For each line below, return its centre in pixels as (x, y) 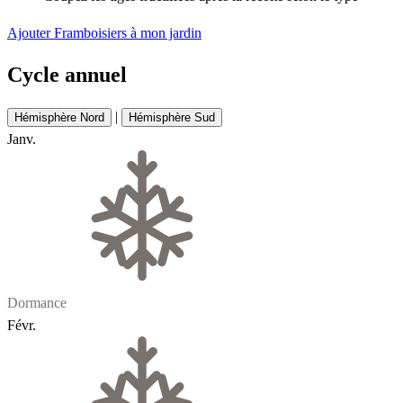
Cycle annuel (67, 74)
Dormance (37, 302)
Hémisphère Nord (59, 117)
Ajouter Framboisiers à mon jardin (104, 33)
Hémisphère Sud (172, 117)
